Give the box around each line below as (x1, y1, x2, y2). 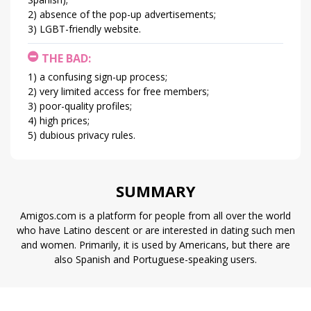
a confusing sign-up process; (40, 70, 167, 84)
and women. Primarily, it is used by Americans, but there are (21, 238, 290, 252)
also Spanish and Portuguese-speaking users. (54, 253, 257, 267)
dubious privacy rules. (40, 128, 135, 142)
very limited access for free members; (40, 85, 209, 99)
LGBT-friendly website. (40, 22, 141, 36)
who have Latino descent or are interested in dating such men (16, 224, 295, 237)
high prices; (40, 114, 90, 128)
